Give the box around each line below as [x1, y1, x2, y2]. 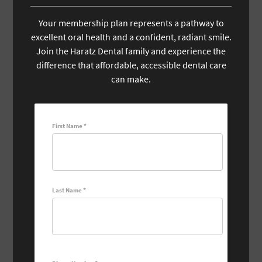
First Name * [52, 121, 87, 130]
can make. [111, 73, 151, 85]
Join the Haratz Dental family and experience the [36, 44, 226, 57]
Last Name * [52, 185, 86, 194]
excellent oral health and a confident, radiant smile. [30, 30, 232, 43]
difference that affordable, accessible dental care [36, 58, 226, 71]
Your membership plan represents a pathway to [38, 16, 224, 29]
